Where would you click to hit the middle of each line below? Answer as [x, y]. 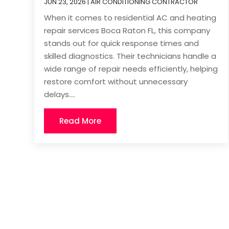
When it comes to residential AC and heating [130, 18]
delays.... [60, 95]
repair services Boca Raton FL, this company [127, 31]
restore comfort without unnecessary [116, 82]
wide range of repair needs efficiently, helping [131, 69]
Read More [81, 121]
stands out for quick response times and [122, 43]
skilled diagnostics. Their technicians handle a [130, 56]
